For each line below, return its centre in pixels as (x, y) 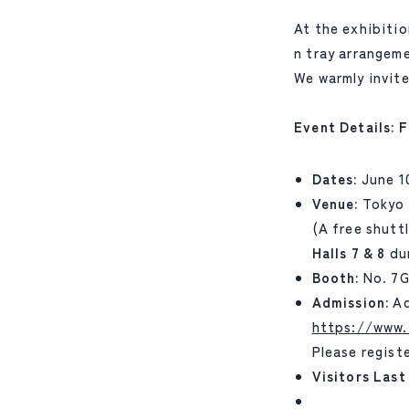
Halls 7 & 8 (349, 252)
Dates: (335, 178)
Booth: (336, 277)
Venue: (335, 203)
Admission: (351, 302)
